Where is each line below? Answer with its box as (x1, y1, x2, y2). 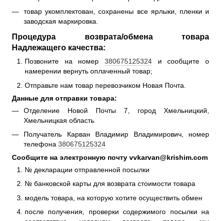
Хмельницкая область (24, 116, 94, 124)
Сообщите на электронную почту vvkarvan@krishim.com (12, 153, 208, 161)
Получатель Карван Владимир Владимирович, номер (24, 130, 209, 139)
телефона (24, 140, 58, 148)
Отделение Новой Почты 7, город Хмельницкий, (24, 106, 209, 114)
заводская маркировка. (24, 17, 100, 26)
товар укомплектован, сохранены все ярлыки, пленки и (24, 7, 209, 16)
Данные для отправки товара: (12, 94, 117, 102)
